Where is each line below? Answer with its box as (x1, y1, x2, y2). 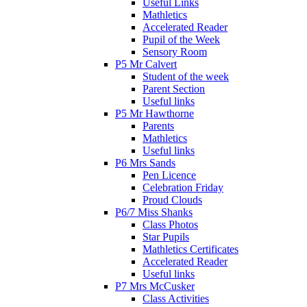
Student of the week (143, 70, 229, 82)
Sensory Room (143, 45, 207, 58)
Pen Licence (143, 169, 196, 181)
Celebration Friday (143, 181, 223, 193)
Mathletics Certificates (143, 243, 238, 255)
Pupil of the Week (143, 33, 220, 45)
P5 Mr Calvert (115, 58, 177, 70)
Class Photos (143, 218, 198, 230)
